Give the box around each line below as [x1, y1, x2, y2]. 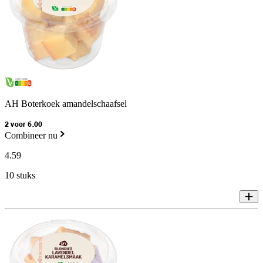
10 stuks [5, 170, 35, 181]
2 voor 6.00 [5, 122, 43, 129]
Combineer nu [5, 130, 58, 141]
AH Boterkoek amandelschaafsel [5, 99, 127, 109]
